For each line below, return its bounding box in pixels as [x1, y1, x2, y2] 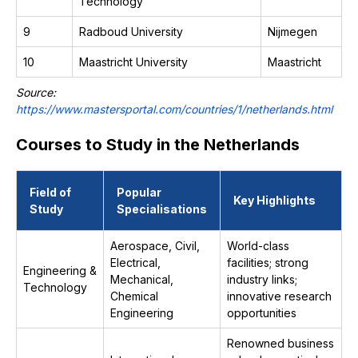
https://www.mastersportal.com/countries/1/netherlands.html [16, 102, 332, 116]
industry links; [227, 272, 297, 286]
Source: [16, 86, 56, 99]
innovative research [227, 289, 332, 303]
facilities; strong [227, 256, 308, 269]
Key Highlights [233, 193, 316, 207]
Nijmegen [268, 25, 317, 38]
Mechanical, [110, 272, 173, 286]
